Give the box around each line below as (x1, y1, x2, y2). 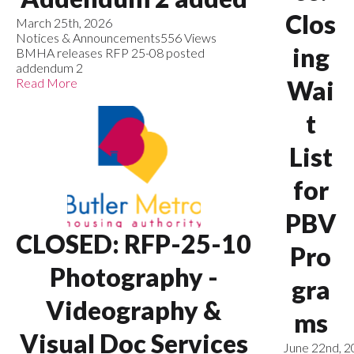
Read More (16, 74, 77, 90)
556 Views (160, 29, 217, 45)
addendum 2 (16, 59, 83, 75)
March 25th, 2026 (16, 14, 112, 30)
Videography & (46, 294, 222, 326)
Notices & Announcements (16, 29, 160, 45)
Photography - (49, 261, 218, 292)
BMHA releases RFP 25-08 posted (16, 44, 205, 60)
